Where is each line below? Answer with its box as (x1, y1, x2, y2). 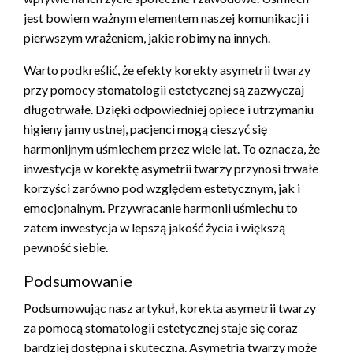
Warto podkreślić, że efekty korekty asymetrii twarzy (24, 62, 310, 78)
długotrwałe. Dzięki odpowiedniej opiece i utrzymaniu (24, 102, 314, 117)
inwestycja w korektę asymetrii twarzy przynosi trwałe (24, 161, 318, 176)
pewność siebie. (24, 240, 108, 255)
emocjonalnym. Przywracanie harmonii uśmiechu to (24, 200, 298, 216)
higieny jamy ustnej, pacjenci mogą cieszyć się (24, 121, 267, 137)
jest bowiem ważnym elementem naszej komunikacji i (24, 10, 309, 26)
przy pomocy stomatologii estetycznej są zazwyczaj (24, 82, 304, 98)
